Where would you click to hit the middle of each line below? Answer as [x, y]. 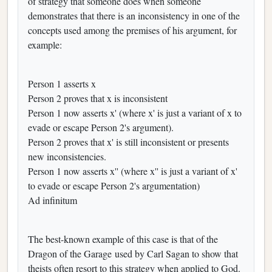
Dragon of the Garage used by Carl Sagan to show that [133, 253]
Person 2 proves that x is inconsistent [98, 98]
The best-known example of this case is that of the [123, 239]
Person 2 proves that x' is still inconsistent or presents [128, 141]
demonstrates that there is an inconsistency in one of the [134, 15]
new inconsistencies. [67, 156]
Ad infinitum [53, 200]
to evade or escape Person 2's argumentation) [114, 185]
